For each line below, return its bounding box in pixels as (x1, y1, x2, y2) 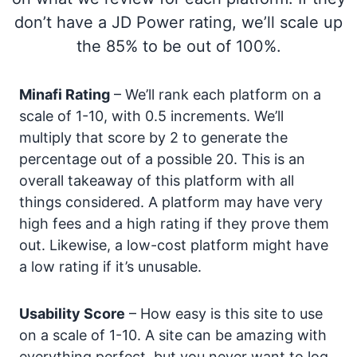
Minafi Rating (19, 86, 110, 103)
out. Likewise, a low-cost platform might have (19, 237, 328, 253)
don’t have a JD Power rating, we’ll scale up (14, 13, 343, 32)
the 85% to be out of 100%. (76, 37, 281, 56)
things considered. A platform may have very (19, 194, 323, 210)
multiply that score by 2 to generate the (19, 129, 288, 146)
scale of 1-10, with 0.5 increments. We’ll (19, 108, 284, 124)
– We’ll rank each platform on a (110, 86, 321, 103)
